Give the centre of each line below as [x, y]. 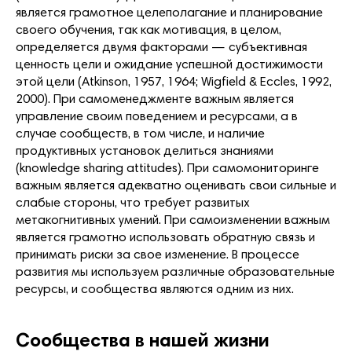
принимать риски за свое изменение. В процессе [158, 255]
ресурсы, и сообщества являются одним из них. [155, 290]
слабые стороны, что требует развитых [133, 203]
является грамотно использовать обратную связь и [165, 238]
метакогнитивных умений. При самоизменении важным [173, 220]
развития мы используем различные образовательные [175, 272]
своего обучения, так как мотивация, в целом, [148, 30]
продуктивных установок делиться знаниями [145, 151]
